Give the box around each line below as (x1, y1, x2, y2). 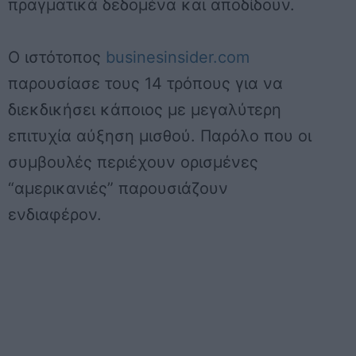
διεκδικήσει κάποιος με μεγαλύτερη (8, 100, 281, 119)
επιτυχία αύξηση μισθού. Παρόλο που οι (8, 126, 311, 145)
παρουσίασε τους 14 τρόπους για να (8, 74, 283, 93)
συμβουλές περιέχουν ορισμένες (8, 153, 258, 172)
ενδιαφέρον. (8, 205, 102, 224)
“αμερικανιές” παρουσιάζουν (8, 179, 228, 198)
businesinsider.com (106, 48, 250, 67)
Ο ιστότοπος (8, 48, 106, 67)
